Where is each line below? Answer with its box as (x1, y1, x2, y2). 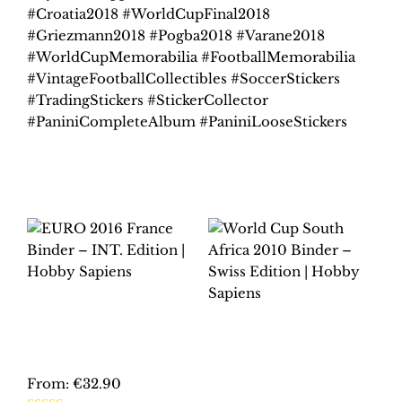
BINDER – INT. (27, 316, 145, 332)
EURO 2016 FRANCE (27, 300, 188, 316)
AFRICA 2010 (207, 337, 313, 354)
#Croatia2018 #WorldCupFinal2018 (27, 4, 270, 22)
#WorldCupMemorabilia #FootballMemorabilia (27, 48, 355, 66)
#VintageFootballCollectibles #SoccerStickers (27, 69, 340, 87)
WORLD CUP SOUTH (207, 321, 372, 337)
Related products (27, 181, 185, 204)
